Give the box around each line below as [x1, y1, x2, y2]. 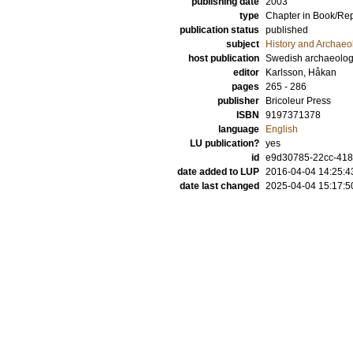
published [266, 24, 308, 35]
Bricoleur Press [266, 95, 331, 106]
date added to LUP [177, 166, 259, 177]
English [266, 124, 298, 135]
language [218, 124, 259, 135]
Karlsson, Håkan [266, 67, 336, 78]
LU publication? [190, 138, 259, 149]
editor [233, 67, 259, 78]
